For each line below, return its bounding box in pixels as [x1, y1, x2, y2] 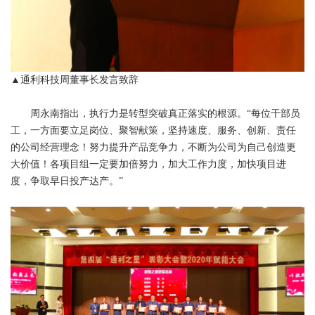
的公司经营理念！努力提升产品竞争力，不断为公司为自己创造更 [11, 142, 296, 153]
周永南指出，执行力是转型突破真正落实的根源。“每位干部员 [11, 108, 300, 120]
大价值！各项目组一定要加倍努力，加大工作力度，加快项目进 [11, 159, 286, 170]
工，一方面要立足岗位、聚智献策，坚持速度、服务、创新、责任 [11, 125, 296, 136]
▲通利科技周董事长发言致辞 [11, 75, 139, 86]
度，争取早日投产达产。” [11, 176, 123, 187]
